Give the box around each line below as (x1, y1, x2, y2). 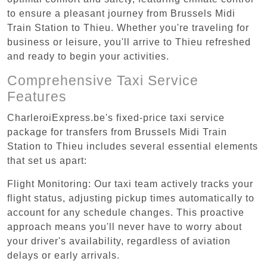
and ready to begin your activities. (7, 51, 169, 61)
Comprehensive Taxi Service (7, 72, 198, 88)
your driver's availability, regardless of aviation (7, 235, 231, 246)
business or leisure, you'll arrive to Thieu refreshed (7, 36, 251, 47)
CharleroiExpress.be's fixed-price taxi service (7, 112, 225, 123)
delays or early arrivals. (7, 250, 120, 260)
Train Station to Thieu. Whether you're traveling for (7, 22, 249, 33)
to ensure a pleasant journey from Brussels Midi (7, 8, 235, 18)
